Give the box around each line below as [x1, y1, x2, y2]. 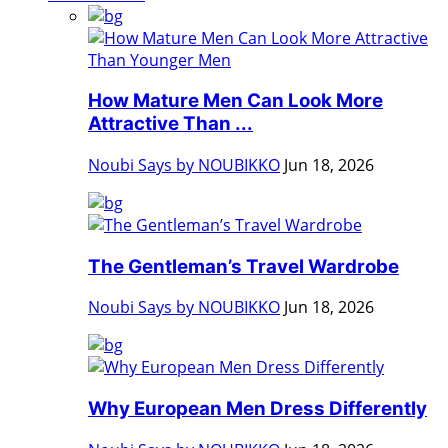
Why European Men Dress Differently [88, 397, 427, 421]
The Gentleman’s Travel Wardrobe [88, 254, 399, 278]
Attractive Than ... [88, 112, 253, 136]
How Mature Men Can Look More [88, 89, 383, 113]
